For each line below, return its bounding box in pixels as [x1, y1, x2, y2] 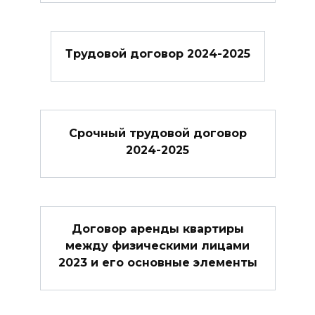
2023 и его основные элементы [58, 255, 257, 269]
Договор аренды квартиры [71, 221, 244, 236]
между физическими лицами [65, 238, 250, 252]
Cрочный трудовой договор [68, 126, 247, 140]
